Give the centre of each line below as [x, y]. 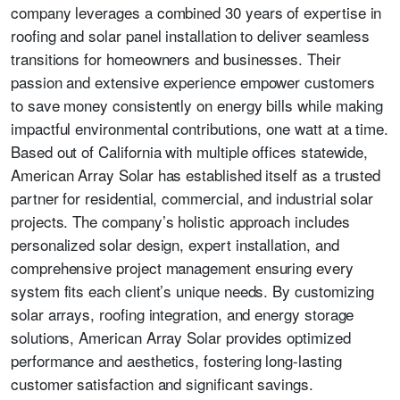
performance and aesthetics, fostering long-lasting [176, 360]
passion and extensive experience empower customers [193, 82]
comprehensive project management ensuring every [182, 267]
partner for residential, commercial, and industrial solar [192, 198]
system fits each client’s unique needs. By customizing [193, 291]
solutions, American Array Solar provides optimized [181, 337]
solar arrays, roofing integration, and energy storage [183, 314]
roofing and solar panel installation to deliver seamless [191, 35]
